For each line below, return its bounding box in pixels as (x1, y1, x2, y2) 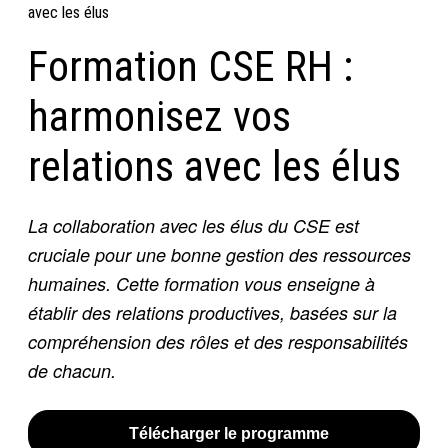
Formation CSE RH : (28, 42, 353, 91)
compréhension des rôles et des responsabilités (28, 329, 408, 354)
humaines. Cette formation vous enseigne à (28, 271, 375, 296)
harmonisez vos (28, 92, 291, 141)
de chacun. (28, 358, 116, 383)
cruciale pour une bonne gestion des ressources (28, 242, 411, 267)
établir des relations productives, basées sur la (28, 300, 397, 325)
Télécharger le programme (129, 425, 329, 442)
